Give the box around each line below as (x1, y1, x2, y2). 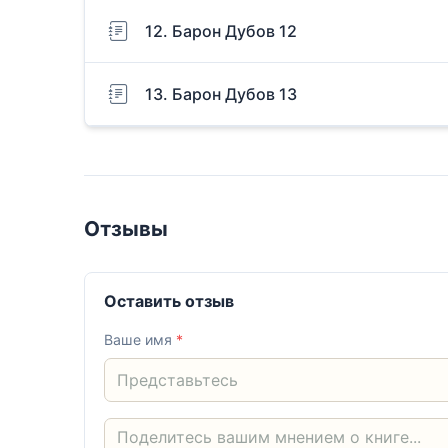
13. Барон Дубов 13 (145, 84, 297, 105)
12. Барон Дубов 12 (145, 21, 297, 42)
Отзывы (84, 215, 168, 241)
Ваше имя (104, 331, 177, 349)
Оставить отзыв (104, 291, 235, 312)
